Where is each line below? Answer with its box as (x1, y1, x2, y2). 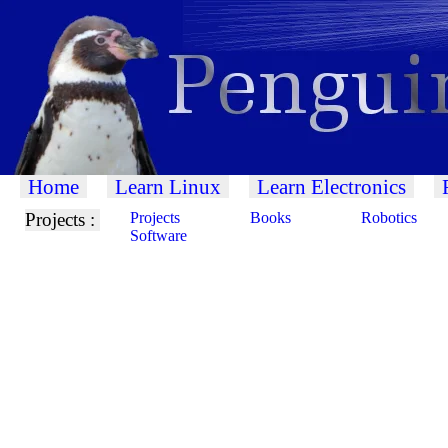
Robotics (361, 209, 417, 226)
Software (130, 227, 187, 244)
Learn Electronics (257, 175, 406, 198)
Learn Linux (115, 175, 221, 198)
